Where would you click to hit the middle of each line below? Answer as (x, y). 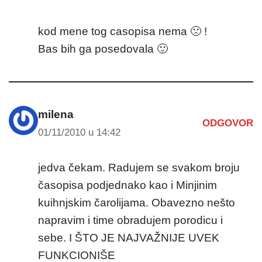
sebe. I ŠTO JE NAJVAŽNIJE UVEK (129, 237)
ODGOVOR (228, 123)
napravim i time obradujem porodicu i (130, 220)
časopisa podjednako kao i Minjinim (127, 185)
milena (56, 114)
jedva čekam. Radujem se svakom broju (139, 167)
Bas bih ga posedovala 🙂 (103, 49)
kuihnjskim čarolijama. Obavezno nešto (137, 202)
